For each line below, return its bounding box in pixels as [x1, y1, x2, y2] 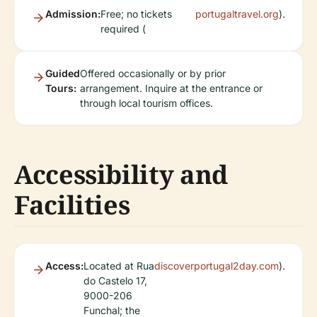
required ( [100, 22, 146, 35]
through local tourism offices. [80, 96, 213, 109]
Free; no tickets [100, 7, 172, 20]
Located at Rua [83, 259, 154, 272]
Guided [45, 67, 80, 79]
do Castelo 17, [83, 274, 147, 287]
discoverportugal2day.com [154, 259, 279, 272]
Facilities [14, 187, 130, 222]
